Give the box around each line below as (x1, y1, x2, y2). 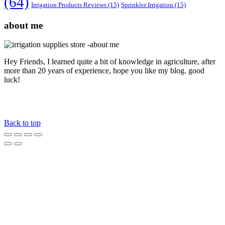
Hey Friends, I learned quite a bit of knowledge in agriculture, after (4, 57, 215, 66)
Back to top (4, 119, 41, 128)
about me (4, 20, 43, 31)
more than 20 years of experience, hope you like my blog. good (4, 66, 204, 75)
